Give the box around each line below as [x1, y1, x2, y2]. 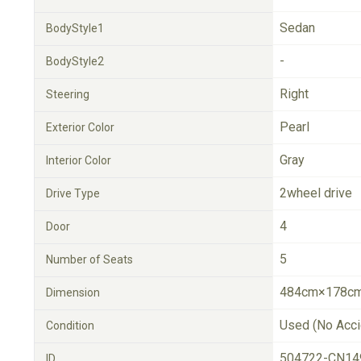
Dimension [46, 286, 100, 299]
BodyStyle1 [46, 22, 104, 35]
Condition [46, 319, 94, 332]
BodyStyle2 [46, 55, 104, 68]
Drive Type [46, 187, 100, 200]
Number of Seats [46, 253, 133, 266]
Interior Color [46, 154, 111, 167]
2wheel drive [280, 185, 352, 201]
